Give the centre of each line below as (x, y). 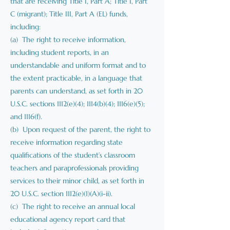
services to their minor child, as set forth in (77, 181)
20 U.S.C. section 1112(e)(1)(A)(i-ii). (61, 194)
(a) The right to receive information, (68, 40)
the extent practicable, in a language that (76, 78)
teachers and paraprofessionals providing (74, 168)
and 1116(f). (26, 117)
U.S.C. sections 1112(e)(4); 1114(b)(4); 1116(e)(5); (78, 104)
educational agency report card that (68, 219)
